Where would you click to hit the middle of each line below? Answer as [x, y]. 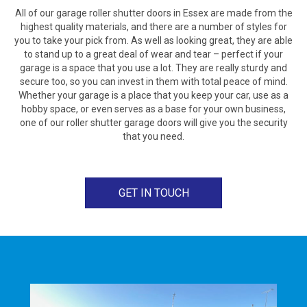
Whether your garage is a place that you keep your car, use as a [153, 95]
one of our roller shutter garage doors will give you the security [153, 122]
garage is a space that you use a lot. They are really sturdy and [153, 67]
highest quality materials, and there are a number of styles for [153, 26]
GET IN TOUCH [153, 193]
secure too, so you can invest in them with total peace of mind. [153, 81]
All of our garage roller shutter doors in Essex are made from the [153, 13]
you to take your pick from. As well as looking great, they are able [153, 40]
